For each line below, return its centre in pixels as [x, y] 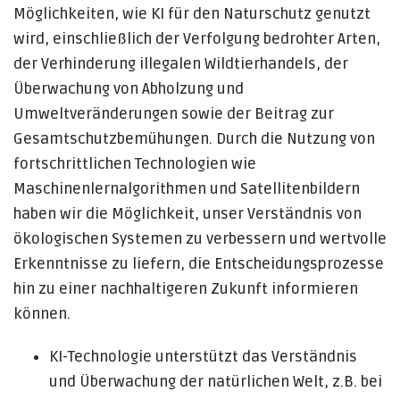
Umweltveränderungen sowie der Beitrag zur [174, 114]
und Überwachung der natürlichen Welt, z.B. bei [216, 382]
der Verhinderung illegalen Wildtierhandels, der [181, 64]
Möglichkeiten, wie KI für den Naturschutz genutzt [192, 14]
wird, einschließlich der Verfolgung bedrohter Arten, [197, 39]
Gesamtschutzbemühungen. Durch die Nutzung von [194, 139]
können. [42, 314]
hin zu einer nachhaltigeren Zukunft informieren [186, 289]
